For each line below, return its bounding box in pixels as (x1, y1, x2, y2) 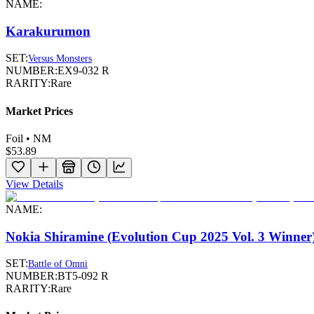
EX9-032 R (57, 64, 109, 77)
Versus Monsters (28, 53, 92, 64)
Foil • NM (6, 132, 51, 144)
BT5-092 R (57, 270, 109, 282)
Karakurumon (6, 23, 90, 39)
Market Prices (6, 104, 73, 117)
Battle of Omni (28, 259, 88, 270)
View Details (6, 177, 63, 190)
